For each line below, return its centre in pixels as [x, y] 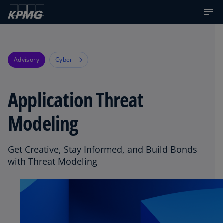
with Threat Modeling [53, 161]
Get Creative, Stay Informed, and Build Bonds [103, 149]
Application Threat [76, 99]
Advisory [27, 59]
